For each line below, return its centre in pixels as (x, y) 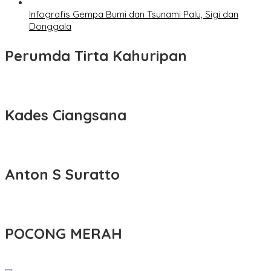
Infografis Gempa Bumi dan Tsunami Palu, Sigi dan (134, 15)
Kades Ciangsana (66, 115)
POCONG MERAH (64, 234)
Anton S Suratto (62, 175)
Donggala (50, 27)
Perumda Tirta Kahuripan (96, 56)
